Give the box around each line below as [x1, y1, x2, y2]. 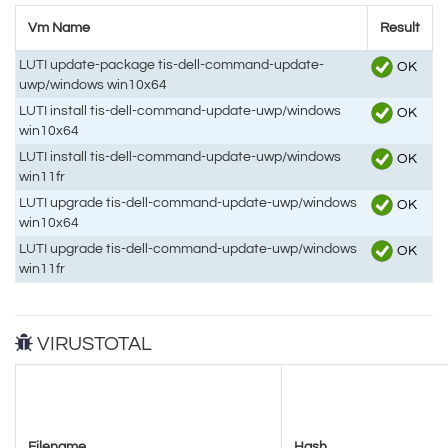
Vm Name [28, 19, 90, 35]
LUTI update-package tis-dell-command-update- [19, 56, 325, 72]
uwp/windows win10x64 [19, 76, 168, 92]
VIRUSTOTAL [33, 333, 152, 354]
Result [380, 19, 420, 35]
